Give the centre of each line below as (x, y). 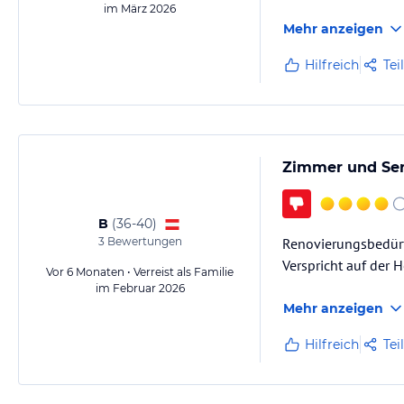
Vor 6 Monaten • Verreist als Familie (140, 272)
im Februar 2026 (140, 288)
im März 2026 (140, 9)
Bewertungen (143, 241)
